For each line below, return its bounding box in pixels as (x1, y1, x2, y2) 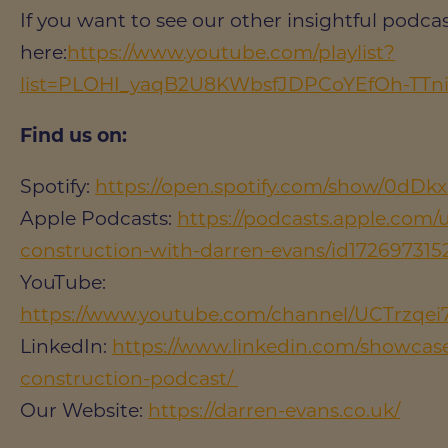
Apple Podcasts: (20, 206, 177, 230)
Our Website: (20, 398, 148, 422)
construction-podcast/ (20, 366, 238, 390)
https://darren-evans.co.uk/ (148, 398, 400, 422)
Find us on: (20, 123, 132, 147)
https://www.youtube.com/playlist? (67, 40, 395, 64)
